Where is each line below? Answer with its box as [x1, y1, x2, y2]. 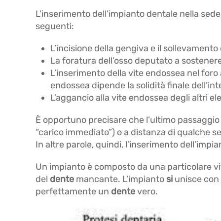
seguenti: [36, 21, 74, 32]
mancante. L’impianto [74, 174, 166, 184]
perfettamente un [36, 186, 111, 197]
